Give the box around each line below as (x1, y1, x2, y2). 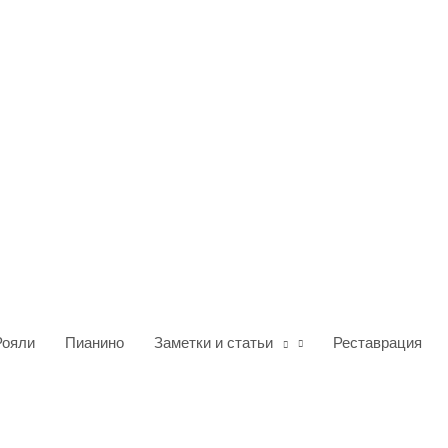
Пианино (65, 334, 124, 351)
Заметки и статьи (154, 334, 273, 351)
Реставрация (333, 334, 422, 351)
